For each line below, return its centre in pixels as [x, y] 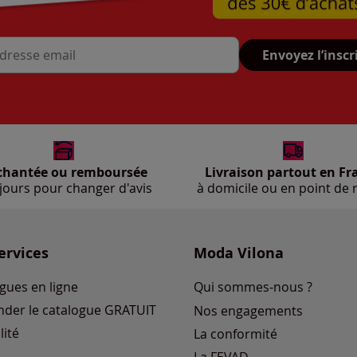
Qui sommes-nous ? [253, 287]
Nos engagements [249, 311]
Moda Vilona [239, 253]
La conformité [236, 334]
